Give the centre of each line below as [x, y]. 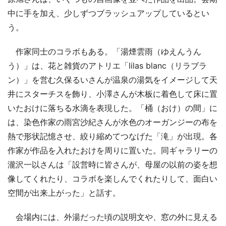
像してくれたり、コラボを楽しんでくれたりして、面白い [112, 178]
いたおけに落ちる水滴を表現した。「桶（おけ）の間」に [112, 108]
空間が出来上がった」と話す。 [64, 192]
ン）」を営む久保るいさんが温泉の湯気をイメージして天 [112, 79]
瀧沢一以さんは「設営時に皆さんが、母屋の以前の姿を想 [112, 164]
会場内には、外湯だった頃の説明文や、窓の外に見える [112, 217]
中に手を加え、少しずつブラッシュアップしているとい [108, 13]
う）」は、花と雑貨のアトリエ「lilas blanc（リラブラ [107, 65]
